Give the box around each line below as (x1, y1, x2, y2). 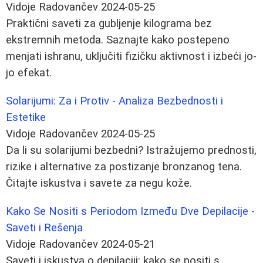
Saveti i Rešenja (6, 221, 83, 234)
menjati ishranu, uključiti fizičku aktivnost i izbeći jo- (6, 49, 257, 63)
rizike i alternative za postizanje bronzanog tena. (6, 160, 242, 173)
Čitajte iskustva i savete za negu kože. (6, 176, 192, 190)
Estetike (6, 110, 46, 124)
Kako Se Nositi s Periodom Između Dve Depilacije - (6, 204, 255, 218)
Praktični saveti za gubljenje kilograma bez (6, 16, 212, 30)
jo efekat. (6, 66, 52, 79)
